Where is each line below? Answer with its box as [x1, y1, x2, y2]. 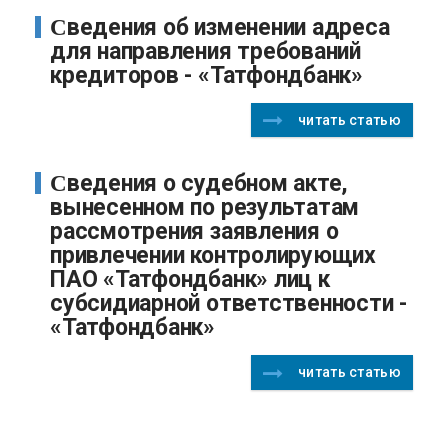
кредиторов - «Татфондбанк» [50, 62, 364, 90]
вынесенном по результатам [50, 194, 360, 222]
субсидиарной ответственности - [50, 290, 408, 318]
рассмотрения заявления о [50, 218, 339, 246]
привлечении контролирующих [50, 242, 377, 270]
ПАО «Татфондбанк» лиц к [50, 266, 330, 294]
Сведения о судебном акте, [50, 171, 67, 197]
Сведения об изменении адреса [50, 15, 67, 41]
